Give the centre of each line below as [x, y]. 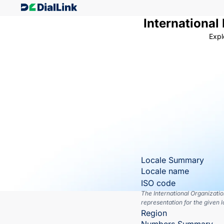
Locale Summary [172, 160]
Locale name [165, 171]
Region [154, 213]
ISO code [158, 183]
